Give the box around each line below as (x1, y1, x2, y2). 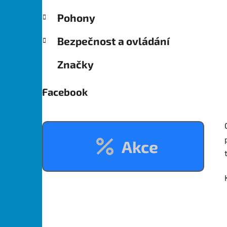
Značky (57, 57, 94, 70)
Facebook (42, 85, 88, 98)
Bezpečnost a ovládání (57, 34, 170, 47)
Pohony (57, 11, 95, 24)
